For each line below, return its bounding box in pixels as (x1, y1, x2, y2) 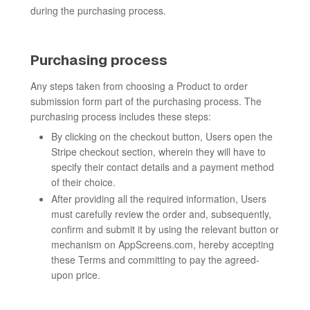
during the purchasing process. (30, 3, 166, 17)
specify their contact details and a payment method (51, 160, 274, 174)
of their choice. (51, 175, 116, 189)
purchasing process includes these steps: (30, 109, 211, 123)
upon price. (51, 268, 100, 282)
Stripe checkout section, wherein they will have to (51, 145, 266, 158)
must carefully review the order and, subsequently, (51, 207, 271, 221)
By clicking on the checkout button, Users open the (51, 129, 273, 143)
